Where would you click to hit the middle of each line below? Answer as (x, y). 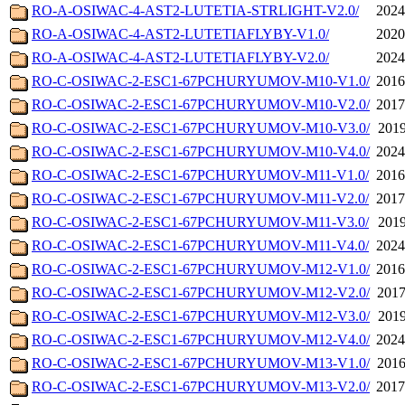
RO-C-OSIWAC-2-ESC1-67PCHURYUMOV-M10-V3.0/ (201, 128)
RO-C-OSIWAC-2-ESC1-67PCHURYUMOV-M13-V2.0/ (201, 387)
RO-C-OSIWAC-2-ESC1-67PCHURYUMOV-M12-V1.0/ (201, 269)
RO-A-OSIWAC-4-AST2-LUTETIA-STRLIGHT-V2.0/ (195, 11)
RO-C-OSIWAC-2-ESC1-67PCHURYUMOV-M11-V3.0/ (200, 222)
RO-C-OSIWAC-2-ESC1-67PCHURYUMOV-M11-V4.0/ (200, 246)
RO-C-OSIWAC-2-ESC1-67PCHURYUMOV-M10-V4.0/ (201, 152)
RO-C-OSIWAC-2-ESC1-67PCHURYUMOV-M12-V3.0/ (201, 316)
